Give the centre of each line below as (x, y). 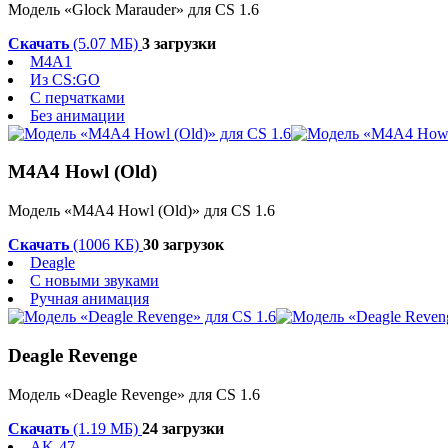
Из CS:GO (65, 79)
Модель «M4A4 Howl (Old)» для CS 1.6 (141, 211)
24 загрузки (183, 428)
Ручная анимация (89, 299)
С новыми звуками (94, 281)
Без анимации (77, 115)
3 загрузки (179, 43)
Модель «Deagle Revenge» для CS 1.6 (134, 394)
